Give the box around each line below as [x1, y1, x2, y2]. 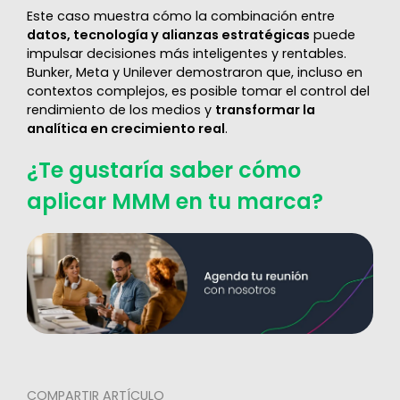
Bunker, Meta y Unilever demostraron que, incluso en [26, 63, 362, 82]
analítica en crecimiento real [26, 120, 225, 138]
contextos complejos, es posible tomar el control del [26, 82, 370, 101]
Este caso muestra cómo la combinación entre [26, 7, 335, 26]
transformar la [214, 101, 315, 120]
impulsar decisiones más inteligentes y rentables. [26, 45, 346, 63]
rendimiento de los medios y [26, 101, 215, 120]
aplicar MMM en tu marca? [26, 187, 323, 217]
